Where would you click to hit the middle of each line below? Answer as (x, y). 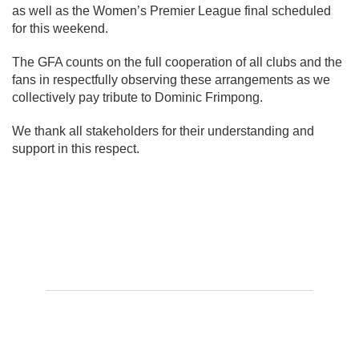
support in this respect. (76, 149)
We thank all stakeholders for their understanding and (163, 131)
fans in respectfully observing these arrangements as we (171, 80)
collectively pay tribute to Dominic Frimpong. (137, 98)
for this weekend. (60, 29)
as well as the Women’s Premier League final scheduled (171, 11)
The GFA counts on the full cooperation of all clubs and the (177, 63)
